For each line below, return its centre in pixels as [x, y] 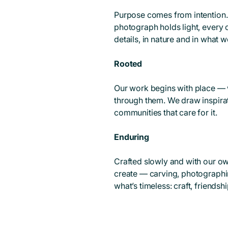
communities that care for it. [166, 112]
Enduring [132, 137]
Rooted [128, 63]
